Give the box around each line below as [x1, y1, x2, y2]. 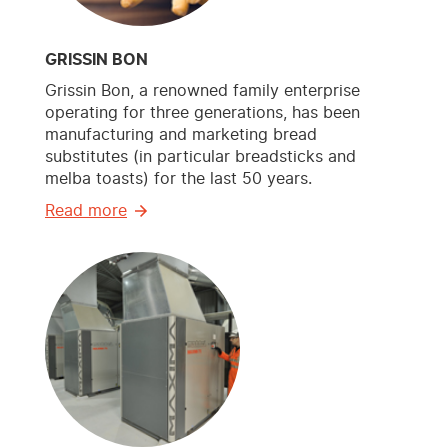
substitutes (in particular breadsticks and [45, 149, 356, 166]
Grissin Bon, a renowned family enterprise [45, 83, 360, 100]
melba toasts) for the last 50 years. [45, 171, 312, 188]
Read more [45, 203, 127, 220]
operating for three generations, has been [45, 105, 360, 122]
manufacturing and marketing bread [45, 127, 317, 144]
